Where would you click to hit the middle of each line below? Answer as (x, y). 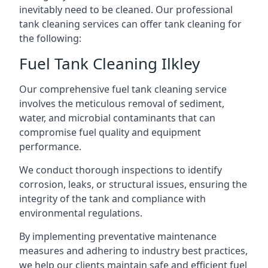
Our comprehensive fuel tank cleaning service (123, 89)
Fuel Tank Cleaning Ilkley (109, 63)
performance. (50, 147)
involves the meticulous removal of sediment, (122, 103)
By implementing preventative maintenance (118, 236)
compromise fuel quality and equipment (110, 132)
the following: (50, 38)
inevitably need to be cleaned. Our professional (126, 10)
